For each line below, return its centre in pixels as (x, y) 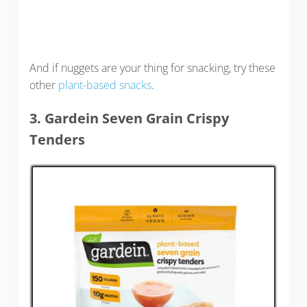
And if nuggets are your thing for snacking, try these (152, 68)
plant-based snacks (105, 85)
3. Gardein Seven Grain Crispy (129, 118)
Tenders (57, 139)
